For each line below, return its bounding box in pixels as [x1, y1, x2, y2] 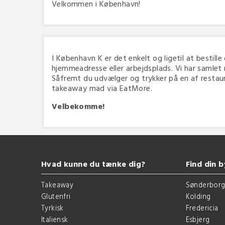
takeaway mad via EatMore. [52, 82, 152, 94]
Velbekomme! [52, 100, 105, 113]
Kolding [185, 191, 211, 202]
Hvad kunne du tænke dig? [41, 158, 146, 170]
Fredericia [185, 202, 218, 213]
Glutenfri [41, 191, 71, 202]
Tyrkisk [41, 202, 64, 213]
